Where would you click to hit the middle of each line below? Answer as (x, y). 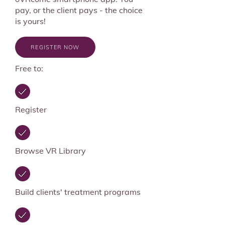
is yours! (31, 21)
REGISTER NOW (55, 47)
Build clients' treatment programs (78, 192)
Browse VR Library (50, 151)
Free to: (29, 68)
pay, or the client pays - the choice (79, 10)
